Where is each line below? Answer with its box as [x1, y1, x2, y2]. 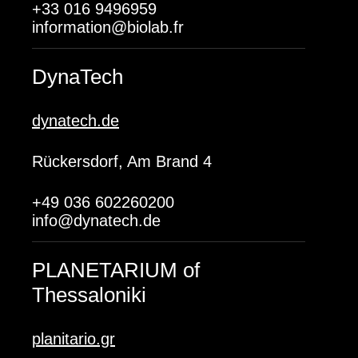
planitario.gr [32, 330, 115, 348]
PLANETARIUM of [32, 258, 200, 282]
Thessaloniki [32, 283, 146, 307]
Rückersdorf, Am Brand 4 [32, 153, 212, 170]
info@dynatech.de [32, 212, 161, 229]
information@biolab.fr [32, 18, 184, 36]
